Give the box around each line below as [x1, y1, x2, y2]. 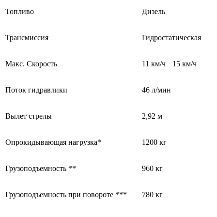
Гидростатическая [142, 33, 201, 42]
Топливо [5, 7, 34, 15]
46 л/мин [142, 85, 171, 94]
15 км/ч [172, 59, 197, 68]
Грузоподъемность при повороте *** [5, 190, 127, 199]
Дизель [142, 7, 165, 15]
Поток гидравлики [5, 85, 67, 94]
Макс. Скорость [5, 59, 57, 68]
